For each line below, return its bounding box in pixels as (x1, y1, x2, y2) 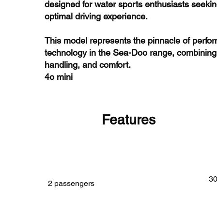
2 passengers (48, 179, 94, 188)
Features (102, 112, 155, 127)
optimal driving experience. (45, 11, 148, 21)
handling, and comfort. (45, 60, 131, 70)
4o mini (45, 72, 73, 82)
